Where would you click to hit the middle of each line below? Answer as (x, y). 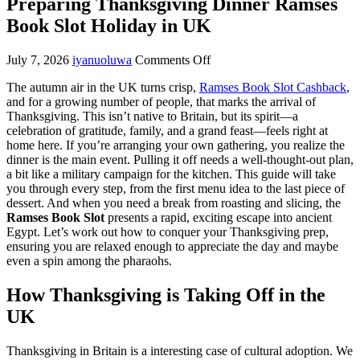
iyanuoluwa (102, 59)
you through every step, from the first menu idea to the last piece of (176, 188)
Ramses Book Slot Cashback (273, 87)
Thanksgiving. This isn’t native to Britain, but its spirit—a (152, 116)
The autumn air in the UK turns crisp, (103, 87)
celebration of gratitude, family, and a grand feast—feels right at (167, 130)
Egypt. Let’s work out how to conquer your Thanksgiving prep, (168, 231)
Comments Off (173, 59)
